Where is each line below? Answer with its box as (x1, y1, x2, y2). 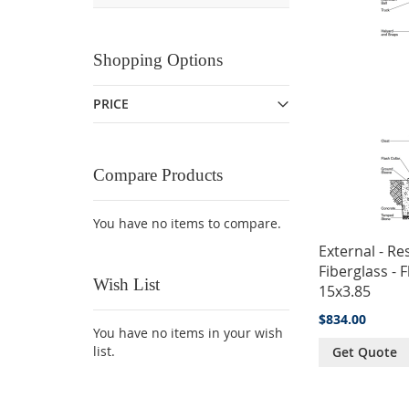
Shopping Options (93, 50, 223, 69)
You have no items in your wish (93, 324, 283, 341)
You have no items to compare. (93, 215, 281, 232)
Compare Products (93, 165, 223, 184)
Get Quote (331, 343, 397, 362)
